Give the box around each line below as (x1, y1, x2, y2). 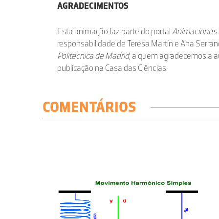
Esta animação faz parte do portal (57, 26, 172, 37)
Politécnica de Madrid (57, 50, 129, 62)
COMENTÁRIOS (43, 98, 136, 116)
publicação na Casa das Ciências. (57, 63, 168, 74)
